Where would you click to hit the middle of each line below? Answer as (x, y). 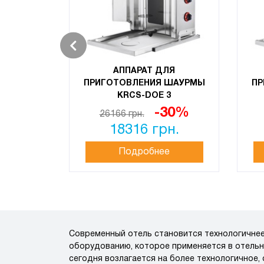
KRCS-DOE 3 (144, 96)
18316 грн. (144, 130)
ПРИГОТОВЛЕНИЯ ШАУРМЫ (144, 83)
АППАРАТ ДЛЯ (144, 71)
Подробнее (144, 152)
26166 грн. (122, 114)
